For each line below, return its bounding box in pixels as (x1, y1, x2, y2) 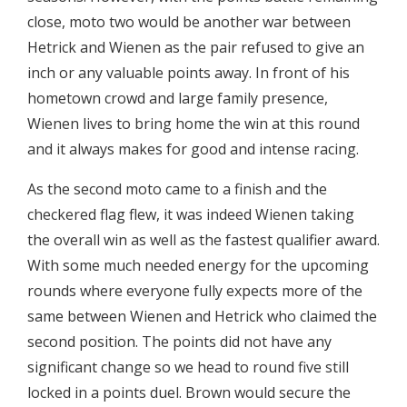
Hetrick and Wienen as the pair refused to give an (27, 37, 364, 58)
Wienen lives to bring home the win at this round (27, 114, 360, 134)
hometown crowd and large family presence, (27, 88, 328, 109)
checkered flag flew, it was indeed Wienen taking (27, 204, 354, 225)
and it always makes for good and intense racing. (27, 139, 359, 160)
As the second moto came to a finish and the (27, 179, 327, 200)
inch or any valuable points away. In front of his (27, 63, 350, 84)
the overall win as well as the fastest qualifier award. (27, 230, 380, 251)
